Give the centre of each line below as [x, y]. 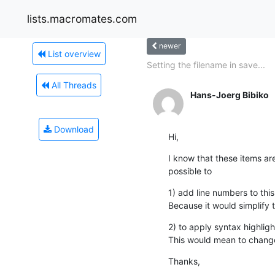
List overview [73, 53]
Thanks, [184, 261]
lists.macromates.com [82, 18]
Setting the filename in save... [206, 64]
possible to [190, 171]
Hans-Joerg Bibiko [230, 95]
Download [73, 129]
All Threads [73, 85]
